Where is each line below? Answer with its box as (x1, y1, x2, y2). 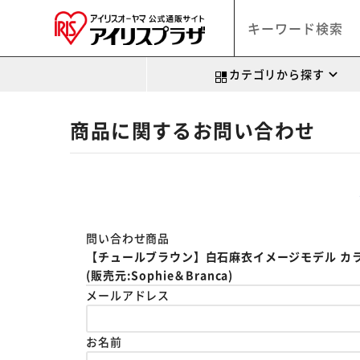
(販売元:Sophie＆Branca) (86, 267, 234, 283)
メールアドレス (86, 287, 170, 303)
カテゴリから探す (228, 66, 325, 82)
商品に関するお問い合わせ (70, 116, 316, 144)
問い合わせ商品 (86, 230, 170, 246)
